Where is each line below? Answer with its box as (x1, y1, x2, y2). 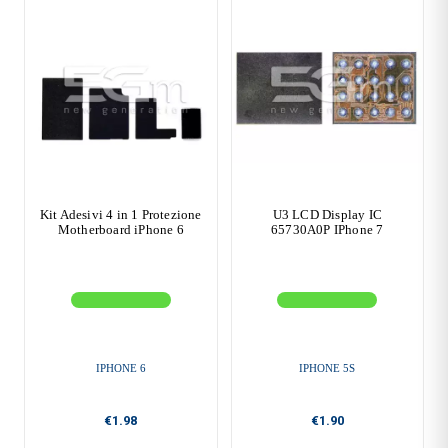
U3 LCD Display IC (272, 206, 382, 222)
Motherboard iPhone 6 (57, 221, 184, 237)
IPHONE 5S (299, 361, 356, 374)
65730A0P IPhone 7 (271, 221, 384, 237)
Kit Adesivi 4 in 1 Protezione (39, 206, 202, 222)
